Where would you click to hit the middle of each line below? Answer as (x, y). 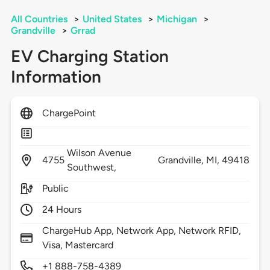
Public (55, 189)
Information (56, 77)
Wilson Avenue (99, 153)
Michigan (177, 19)
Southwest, (93, 168)
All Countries (39, 19)
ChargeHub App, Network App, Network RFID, (142, 231)
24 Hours (62, 210)
